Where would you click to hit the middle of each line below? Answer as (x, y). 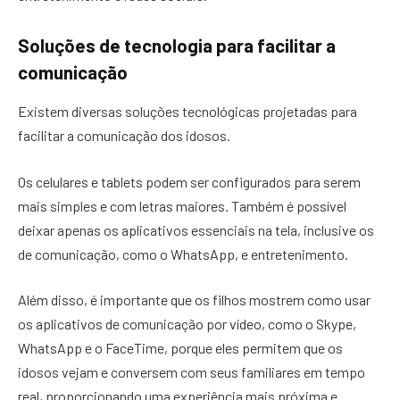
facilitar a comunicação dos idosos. (125, 136)
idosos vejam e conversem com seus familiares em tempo (192, 372)
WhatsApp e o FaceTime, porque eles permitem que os (180, 348)
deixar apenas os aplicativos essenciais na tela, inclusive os (196, 229)
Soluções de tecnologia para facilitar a (177, 45)
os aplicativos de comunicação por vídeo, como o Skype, (187, 324)
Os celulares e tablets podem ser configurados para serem (189, 181)
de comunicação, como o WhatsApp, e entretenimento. (184, 254)
